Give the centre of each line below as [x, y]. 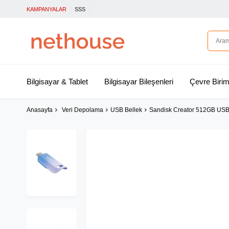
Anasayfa [40, 110]
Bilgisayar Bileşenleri [139, 82]
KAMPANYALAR [47, 9]
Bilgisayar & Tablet [57, 82]
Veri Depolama [83, 110]
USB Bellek [126, 110]
